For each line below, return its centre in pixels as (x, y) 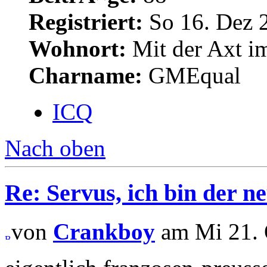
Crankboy (104, 231)
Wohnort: (77, 49)
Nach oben (55, 148)
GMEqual (192, 76)
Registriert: (86, 22)
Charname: (86, 76)
